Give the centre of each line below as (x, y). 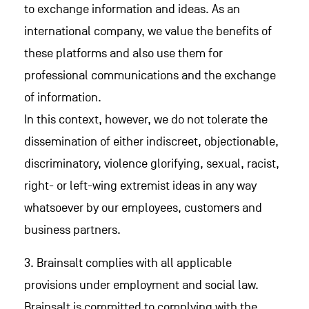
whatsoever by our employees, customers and (143, 208)
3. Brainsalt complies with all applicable (128, 263)
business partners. (72, 230)
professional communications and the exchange (150, 76)
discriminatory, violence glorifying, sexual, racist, (152, 164)
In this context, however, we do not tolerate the (146, 120)
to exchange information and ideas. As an (132, 9)
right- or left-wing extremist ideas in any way (140, 186)
